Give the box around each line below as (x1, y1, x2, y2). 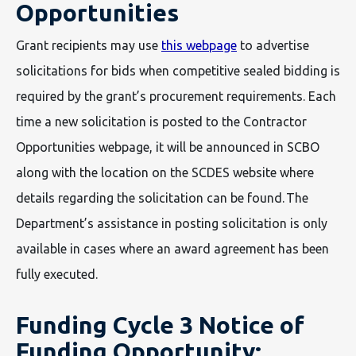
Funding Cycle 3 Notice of (16, 311, 304, 339)
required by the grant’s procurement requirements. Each (16, 89, 336, 103)
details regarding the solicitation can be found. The (16, 191, 308, 205)
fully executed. (16, 267, 101, 281)
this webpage (161, 38, 237, 52)
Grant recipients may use (16, 38, 161, 52)
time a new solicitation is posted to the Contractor (16, 114, 307, 129)
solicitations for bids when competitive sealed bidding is (16, 64, 340, 78)
